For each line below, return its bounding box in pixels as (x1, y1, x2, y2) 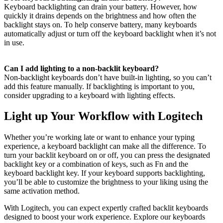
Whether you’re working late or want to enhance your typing (4, 133, 195, 142)
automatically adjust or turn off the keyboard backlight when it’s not (4, 29, 216, 38)
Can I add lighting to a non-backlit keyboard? (4, 64, 159, 73)
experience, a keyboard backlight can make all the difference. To (4, 142, 206, 151)
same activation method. (4, 187, 80, 196)
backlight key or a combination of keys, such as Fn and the (4, 160, 188, 169)
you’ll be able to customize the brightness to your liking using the (4, 178, 208, 187)
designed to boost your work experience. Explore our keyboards (4, 213, 205, 222)
